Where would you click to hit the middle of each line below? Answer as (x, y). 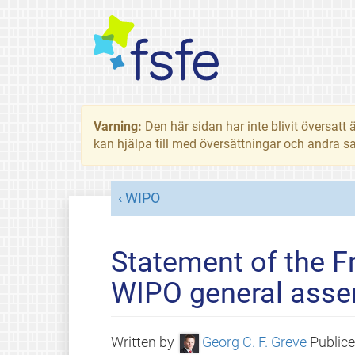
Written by (144, 342)
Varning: (119, 126)
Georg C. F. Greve (254, 342)
